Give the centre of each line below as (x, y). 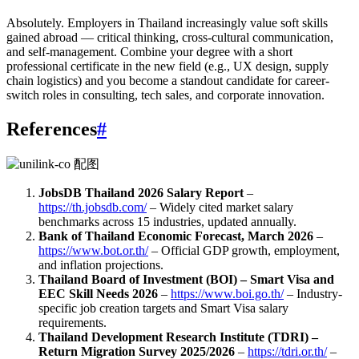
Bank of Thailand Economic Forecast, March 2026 (176, 236)
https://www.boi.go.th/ (227, 293)
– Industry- (313, 293)
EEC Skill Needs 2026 (98, 293)
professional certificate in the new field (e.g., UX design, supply (167, 67)
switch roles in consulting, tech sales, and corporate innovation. (165, 95)
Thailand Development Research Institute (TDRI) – (178, 337)
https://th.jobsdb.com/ (93, 207)
